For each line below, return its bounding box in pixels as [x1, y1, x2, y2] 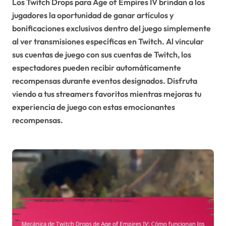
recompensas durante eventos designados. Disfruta [12, 75, 197, 86]
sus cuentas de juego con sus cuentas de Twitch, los [12, 49, 191, 60]
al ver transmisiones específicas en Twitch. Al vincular [12, 36, 204, 46]
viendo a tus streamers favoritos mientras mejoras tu [12, 88, 201, 99]
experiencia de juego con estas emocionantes [12, 101, 175, 112]
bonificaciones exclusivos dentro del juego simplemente [12, 23, 211, 33]
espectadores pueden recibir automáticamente [12, 62, 181, 73]
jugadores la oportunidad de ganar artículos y [12, 10, 174, 20]
